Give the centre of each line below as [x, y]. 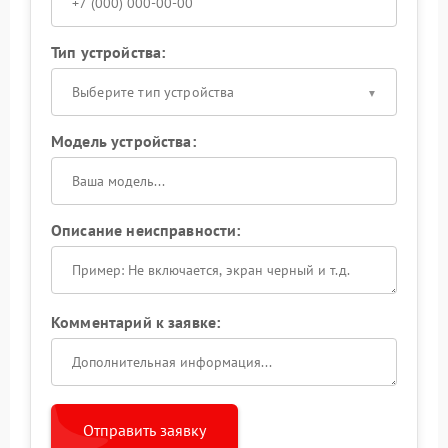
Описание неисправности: [146, 229]
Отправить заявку [144, 429]
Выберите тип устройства [153, 91]
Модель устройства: [123, 140]
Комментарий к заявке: [136, 321]
